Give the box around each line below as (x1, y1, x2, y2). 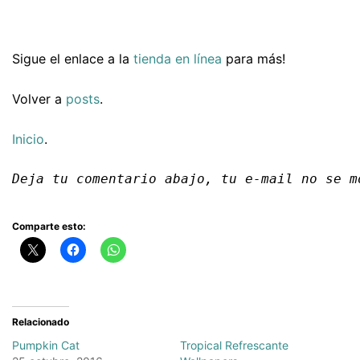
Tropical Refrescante (180, 337, 288, 352)
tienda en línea (133, 51, 222, 67)
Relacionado (12, 315, 69, 328)
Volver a (12, 91, 66, 108)
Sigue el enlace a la (12, 51, 133, 67)
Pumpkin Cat (12, 337, 80, 352)
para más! (222, 51, 285, 67)
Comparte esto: (12, 219, 86, 232)
